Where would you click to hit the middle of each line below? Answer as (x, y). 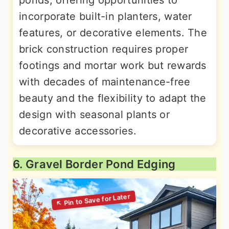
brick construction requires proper (104, 49)
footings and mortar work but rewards (113, 66)
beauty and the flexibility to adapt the (113, 98)
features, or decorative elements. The (113, 33)
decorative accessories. (78, 131)
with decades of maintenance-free (105, 82)
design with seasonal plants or (94, 115)
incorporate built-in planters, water (106, 17)
